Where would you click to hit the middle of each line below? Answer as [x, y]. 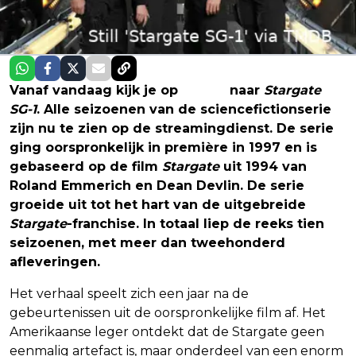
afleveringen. [55, 261]
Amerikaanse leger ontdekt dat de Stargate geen [167, 331]
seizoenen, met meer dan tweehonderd [147, 242]
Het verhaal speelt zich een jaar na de [129, 293]
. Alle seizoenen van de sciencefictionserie [184, 109]
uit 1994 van [263, 166]
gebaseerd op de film [86, 166]
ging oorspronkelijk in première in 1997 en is [163, 147]
